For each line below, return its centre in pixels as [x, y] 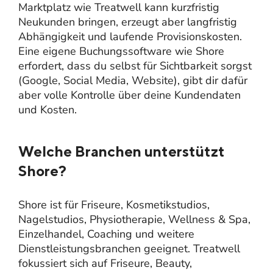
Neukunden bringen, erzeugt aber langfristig [128, 22]
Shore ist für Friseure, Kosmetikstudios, [114, 204]
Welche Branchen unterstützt [122, 151]
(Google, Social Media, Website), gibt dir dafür [133, 80]
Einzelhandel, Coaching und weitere [106, 234]
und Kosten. [48, 109]
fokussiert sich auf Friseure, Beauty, [105, 263]
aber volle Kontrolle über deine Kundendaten [129, 95]
